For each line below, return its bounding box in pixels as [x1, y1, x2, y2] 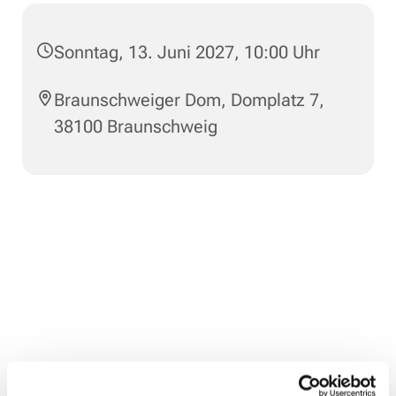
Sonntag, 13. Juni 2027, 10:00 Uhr [54, 41, 320, 63]
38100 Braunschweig [54, 115, 217, 137]
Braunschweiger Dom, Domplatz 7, [54, 88, 324, 110]
